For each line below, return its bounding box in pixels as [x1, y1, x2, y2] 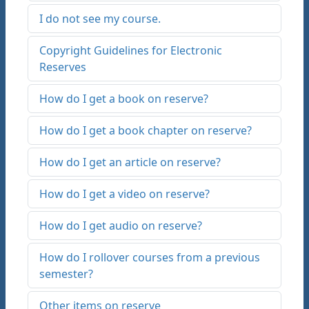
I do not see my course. [39, 11, 161, 26]
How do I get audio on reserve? [39, 218, 202, 233]
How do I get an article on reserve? [39, 154, 221, 170]
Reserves [39, 59, 86, 74]
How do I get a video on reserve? [39, 186, 210, 201]
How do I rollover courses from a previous [39, 250, 260, 265]
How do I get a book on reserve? [39, 91, 208, 106]
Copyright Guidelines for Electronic [39, 43, 222, 58]
